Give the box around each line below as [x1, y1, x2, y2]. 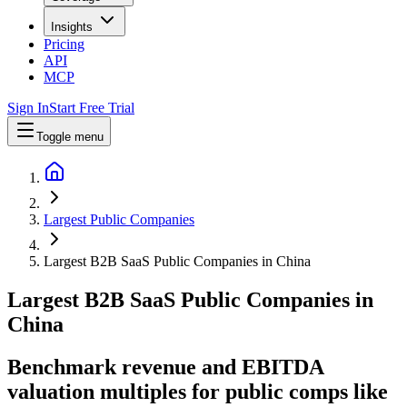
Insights [51, 19, 93, 34]
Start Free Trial [49, 99, 134, 115]
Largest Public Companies [44, 211, 194, 227]
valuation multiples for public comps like [7, 379, 388, 403]
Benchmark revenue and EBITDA [7, 354, 323, 379]
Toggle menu [36, 129, 104, 144]
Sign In [7, 99, 49, 115]
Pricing [44, 35, 84, 52]
